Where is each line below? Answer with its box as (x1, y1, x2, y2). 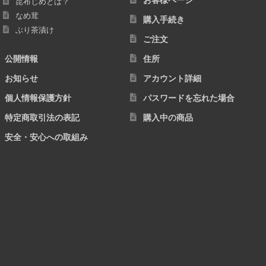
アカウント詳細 (143, 72, 202, 84)
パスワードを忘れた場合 (143, 91, 235, 104)
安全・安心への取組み (4, 131, 88, 143)
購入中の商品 (143, 111, 194, 123)
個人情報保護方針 (4, 91, 71, 104)
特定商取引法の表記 (4, 111, 80, 123)
